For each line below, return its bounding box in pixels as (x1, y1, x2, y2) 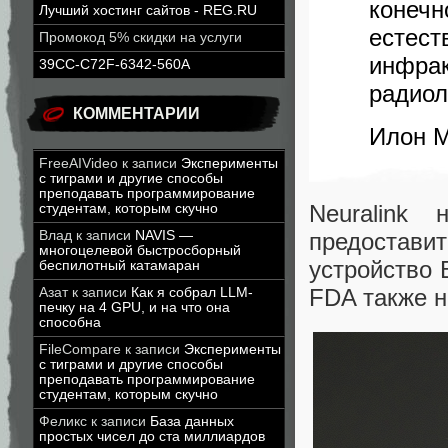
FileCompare (39, 342, 121, 357)
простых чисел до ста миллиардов (39, 429, 265, 444)
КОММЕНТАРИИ (73, 105, 200, 122)
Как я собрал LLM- (131, 285, 253, 300)
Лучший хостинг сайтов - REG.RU (39, 3, 257, 18)
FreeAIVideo (39, 156, 118, 171)
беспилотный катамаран (39, 258, 200, 273)
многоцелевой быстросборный (39, 243, 241, 258)
